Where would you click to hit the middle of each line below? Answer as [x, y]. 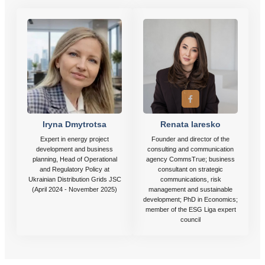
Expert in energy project [75, 139]
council [190, 220]
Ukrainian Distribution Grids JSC [75, 180]
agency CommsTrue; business [190, 159]
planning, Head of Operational [75, 159]
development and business [75, 149]
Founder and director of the [190, 139]
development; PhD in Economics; [190, 200]
